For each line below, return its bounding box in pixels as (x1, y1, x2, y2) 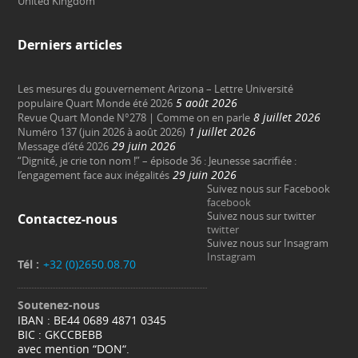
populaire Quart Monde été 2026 (18, 96, 173, 111)
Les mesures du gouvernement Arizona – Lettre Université (18, 82, 294, 97)
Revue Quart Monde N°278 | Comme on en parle (18, 110, 251, 125)
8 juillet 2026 (253, 109, 321, 125)
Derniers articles (18, 36, 123, 54)
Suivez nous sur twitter (207, 209, 316, 224)
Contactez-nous (18, 210, 118, 229)
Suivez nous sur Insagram (207, 236, 329, 251)
